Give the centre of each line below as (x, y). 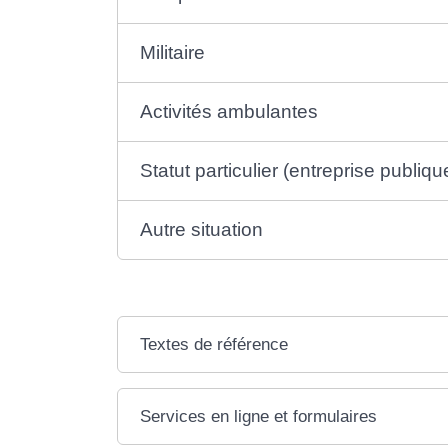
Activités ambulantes (229, 111)
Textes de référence (214, 344)
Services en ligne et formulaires (259, 416)
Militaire (173, 52)
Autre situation (202, 229)
